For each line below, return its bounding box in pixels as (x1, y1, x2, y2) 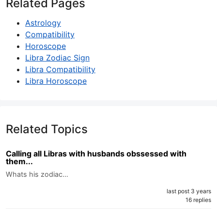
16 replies (186, 196, 211, 203)
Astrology (25, 17, 61, 28)
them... (6, 156, 33, 166)
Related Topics (6, 122, 88, 136)
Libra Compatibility (25, 64, 95, 74)
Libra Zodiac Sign (25, 52, 90, 62)
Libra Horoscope (25, 76, 87, 86)
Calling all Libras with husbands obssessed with (6, 148, 186, 158)
